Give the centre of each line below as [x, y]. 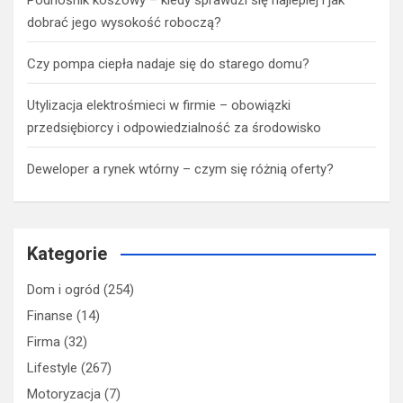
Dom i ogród [63, 289]
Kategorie [67, 253]
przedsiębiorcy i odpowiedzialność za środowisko [174, 127]
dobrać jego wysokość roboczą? [124, 22]
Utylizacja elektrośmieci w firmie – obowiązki [159, 105]
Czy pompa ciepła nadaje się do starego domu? [168, 63]
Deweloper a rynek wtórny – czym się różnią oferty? [180, 169]
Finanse [50, 315]
